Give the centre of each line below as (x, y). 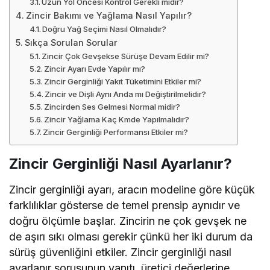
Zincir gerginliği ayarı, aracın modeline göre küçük (132, 189)
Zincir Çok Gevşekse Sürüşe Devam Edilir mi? (126, 56)
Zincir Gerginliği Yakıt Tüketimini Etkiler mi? (123, 81)
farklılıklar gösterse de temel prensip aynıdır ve (125, 205)
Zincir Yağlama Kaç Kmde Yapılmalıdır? (117, 119)
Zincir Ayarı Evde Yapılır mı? (95, 68)
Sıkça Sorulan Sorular (71, 42)
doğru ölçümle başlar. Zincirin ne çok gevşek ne (128, 221)
